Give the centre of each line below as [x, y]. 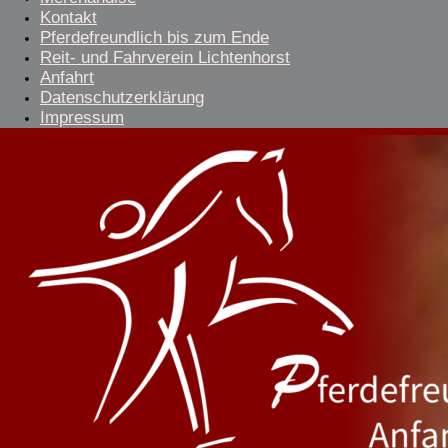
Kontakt [68, 17]
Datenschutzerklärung [122, 97]
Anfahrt [67, 77]
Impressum [82, 117]
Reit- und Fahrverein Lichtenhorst [165, 57]
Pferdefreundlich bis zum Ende [154, 37]
